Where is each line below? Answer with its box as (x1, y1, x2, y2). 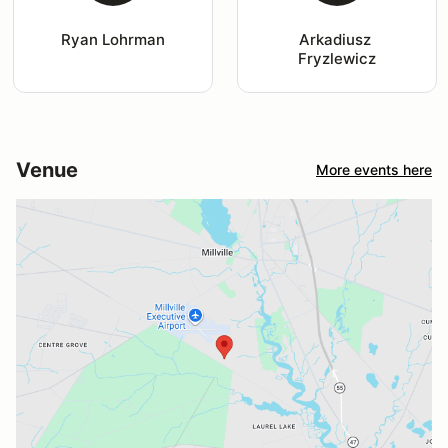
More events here (316, 161, 432, 179)
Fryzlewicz (297, 48, 376, 68)
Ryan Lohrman (60, 29, 165, 49)
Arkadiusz (298, 29, 375, 49)
